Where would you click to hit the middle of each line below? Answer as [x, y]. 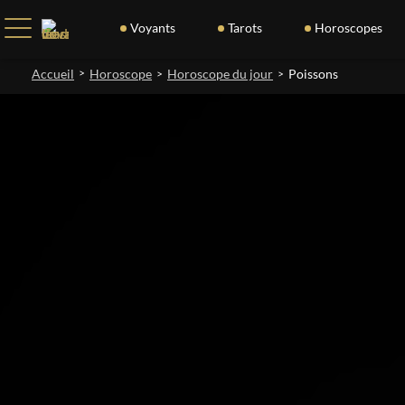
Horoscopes [348, 28]
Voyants [152, 28]
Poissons [313, 74]
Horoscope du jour [220, 74]
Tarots [245, 28]
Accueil [53, 74]
